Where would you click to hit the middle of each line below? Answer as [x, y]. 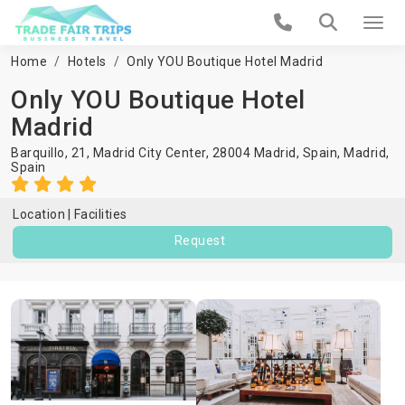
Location [39, 214]
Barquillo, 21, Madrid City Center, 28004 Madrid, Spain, [177, 153]
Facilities [100, 214]
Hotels [87, 61]
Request [200, 240]
